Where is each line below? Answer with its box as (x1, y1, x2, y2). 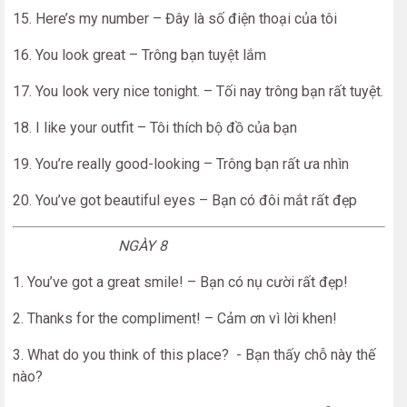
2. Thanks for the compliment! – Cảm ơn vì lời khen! (13, 310, 337, 327)
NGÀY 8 (13, 237, 167, 254)
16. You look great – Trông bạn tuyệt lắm (13, 46, 266, 64)
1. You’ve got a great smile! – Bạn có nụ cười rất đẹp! (13, 273, 348, 291)
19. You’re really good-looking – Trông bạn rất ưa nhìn (13, 155, 349, 173)
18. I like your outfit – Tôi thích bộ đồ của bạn (13, 119, 297, 136)
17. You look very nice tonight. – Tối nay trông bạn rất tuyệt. (13, 83, 383, 100)
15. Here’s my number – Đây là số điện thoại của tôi (13, 10, 337, 27)
